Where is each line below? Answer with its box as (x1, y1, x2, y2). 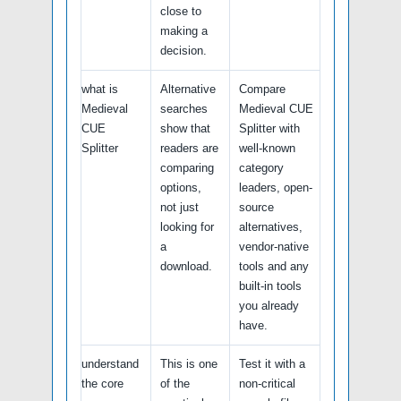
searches (160, 101, 208, 115)
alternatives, (239, 219, 303, 234)
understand (81, 356, 139, 371)
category (239, 160, 284, 175)
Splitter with (239, 121, 300, 135)
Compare (239, 81, 286, 96)
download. (160, 259, 212, 273)
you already (239, 298, 299, 312)
